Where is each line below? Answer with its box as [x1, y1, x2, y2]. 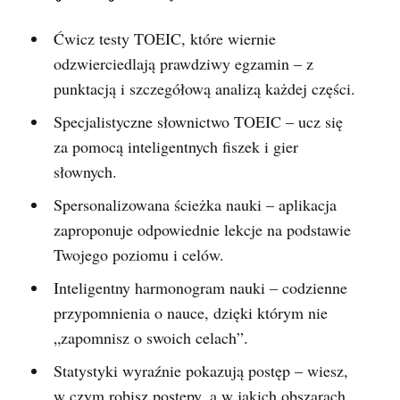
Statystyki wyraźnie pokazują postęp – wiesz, [53, 360, 348, 382]
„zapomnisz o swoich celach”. [53, 327, 248, 349]
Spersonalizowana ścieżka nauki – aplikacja [53, 194, 337, 216]
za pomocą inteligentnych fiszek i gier [53, 136, 298, 158]
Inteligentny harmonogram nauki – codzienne [53, 277, 347, 299]
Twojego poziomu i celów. [53, 244, 224, 266]
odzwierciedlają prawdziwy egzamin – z [53, 53, 313, 75]
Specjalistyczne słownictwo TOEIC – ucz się [53, 111, 343, 133]
